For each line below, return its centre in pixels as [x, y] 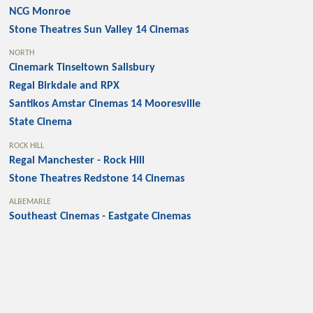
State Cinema [41, 123]
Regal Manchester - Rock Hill [77, 160]
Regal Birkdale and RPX [65, 86]
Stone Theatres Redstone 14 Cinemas [97, 179]
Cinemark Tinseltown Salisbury [82, 68]
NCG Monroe [40, 12]
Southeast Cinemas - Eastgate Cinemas [100, 217]
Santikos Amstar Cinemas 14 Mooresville [105, 104]
